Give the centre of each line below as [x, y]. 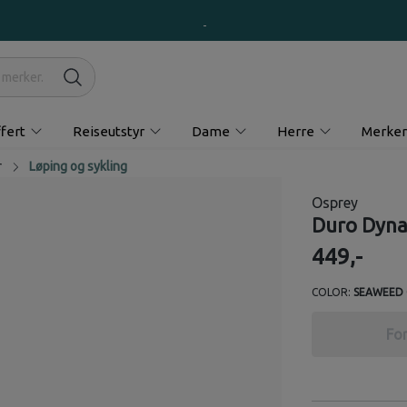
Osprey [334, 203]
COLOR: [331, 293]
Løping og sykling [78, 166]
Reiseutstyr [108, 131]
